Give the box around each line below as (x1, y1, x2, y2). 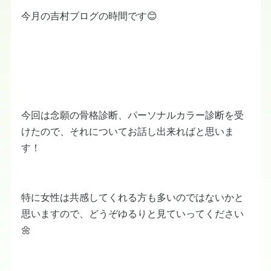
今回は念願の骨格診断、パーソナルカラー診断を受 (21, 109, 244, 120)
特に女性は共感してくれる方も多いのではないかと (21, 191, 244, 203)
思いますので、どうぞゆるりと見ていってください (21, 207, 244, 219)
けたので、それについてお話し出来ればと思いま (21, 125, 234, 137)
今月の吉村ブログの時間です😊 (21, 10, 157, 21)
